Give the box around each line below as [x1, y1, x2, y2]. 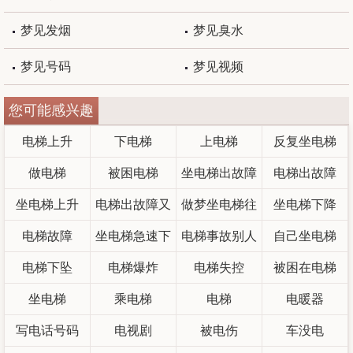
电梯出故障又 [95, 198, 171, 211]
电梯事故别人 [180, 229, 257, 243]
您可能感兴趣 [9, 102, 94, 118]
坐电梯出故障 [180, 166, 257, 180]
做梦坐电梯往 [180, 198, 257, 211]
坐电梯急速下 [95, 229, 171, 243]
